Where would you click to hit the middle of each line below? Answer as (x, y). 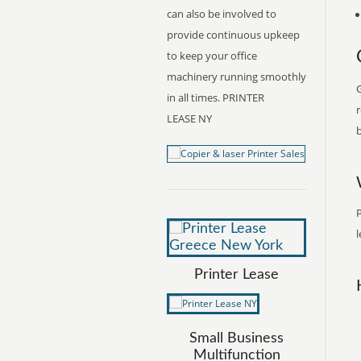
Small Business (237, 338)
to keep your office (212, 56)
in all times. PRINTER (216, 98)
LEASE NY (189, 118)
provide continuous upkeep (233, 35)
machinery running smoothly (237, 77)
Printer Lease (237, 275)
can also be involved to (222, 14)
